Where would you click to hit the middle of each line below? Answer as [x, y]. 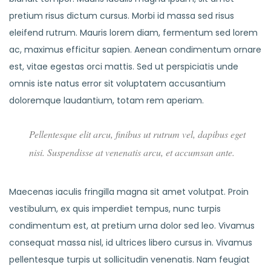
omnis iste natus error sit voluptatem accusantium [117, 83]
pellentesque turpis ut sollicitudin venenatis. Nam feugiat [129, 260]
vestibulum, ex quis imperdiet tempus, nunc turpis [115, 209]
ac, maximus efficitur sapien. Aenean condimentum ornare [135, 50]
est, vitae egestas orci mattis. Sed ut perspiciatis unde [124, 67]
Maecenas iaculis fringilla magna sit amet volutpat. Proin [129, 192]
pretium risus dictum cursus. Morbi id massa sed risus [122, 16]
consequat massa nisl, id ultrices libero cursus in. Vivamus [131, 243]
